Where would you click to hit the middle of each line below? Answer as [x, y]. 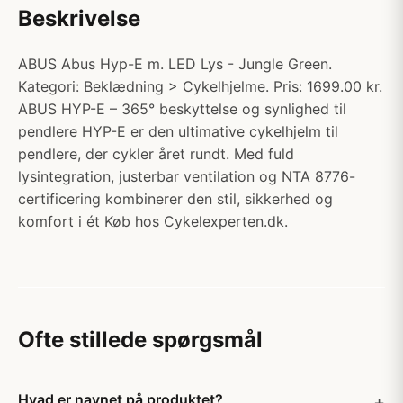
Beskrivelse [79, 18]
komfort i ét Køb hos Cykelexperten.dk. [153, 221]
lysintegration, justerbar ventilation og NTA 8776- [187, 176]
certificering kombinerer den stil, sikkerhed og [175, 199]
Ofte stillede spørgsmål [140, 340]
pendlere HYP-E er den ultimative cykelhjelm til [178, 131]
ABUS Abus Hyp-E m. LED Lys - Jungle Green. [175, 64]
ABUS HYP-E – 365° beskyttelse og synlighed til [182, 109]
